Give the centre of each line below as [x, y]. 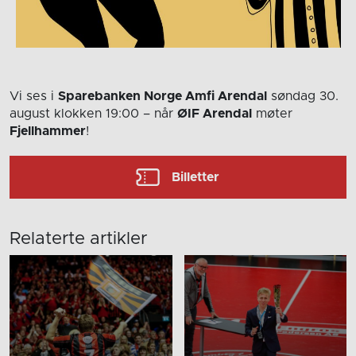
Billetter [196, 177]
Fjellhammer [48, 131]
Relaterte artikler [78, 239]
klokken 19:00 [97, 113]
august [32, 113]
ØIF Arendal [215, 113]
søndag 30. [303, 96]
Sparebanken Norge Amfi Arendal [163, 96]
